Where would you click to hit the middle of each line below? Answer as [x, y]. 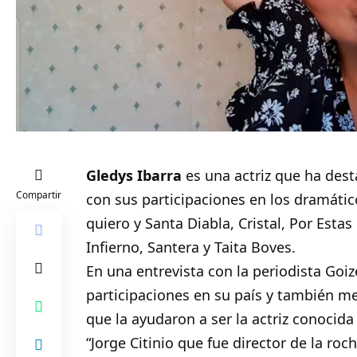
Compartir [39, 194]
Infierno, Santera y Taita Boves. [191, 247]
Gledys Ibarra [134, 175]
